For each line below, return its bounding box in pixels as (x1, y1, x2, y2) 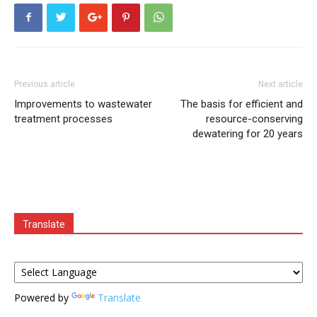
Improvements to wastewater (14, 97, 152, 110)
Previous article (14, 79, 75, 89)
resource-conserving (206, 112, 303, 125)
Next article (258, 79, 303, 89)
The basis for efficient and (180, 97, 303, 110)
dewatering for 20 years (192, 127, 303, 140)
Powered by (14, 290, 71, 304)
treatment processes (14, 112, 113, 125)
